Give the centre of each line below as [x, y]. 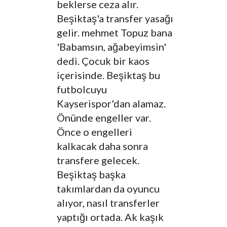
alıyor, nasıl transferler [108, 203]
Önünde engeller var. [104, 118]
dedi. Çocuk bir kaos [103, 61]
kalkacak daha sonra [102, 146]
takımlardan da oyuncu [108, 189]
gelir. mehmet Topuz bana [115, 33]
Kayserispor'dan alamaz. [111, 104]
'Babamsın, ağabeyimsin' [111, 47]
